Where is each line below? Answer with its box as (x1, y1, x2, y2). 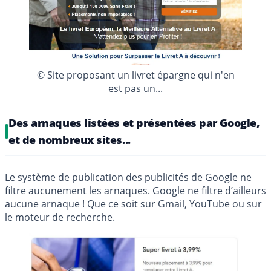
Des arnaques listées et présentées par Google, (8, 115, 260, 130)
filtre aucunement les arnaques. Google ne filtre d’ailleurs (5, 183, 266, 197)
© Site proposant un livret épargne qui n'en (36, 68, 235, 82)
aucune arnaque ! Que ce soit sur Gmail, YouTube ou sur (5, 197, 262, 211)
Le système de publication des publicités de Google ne (5, 170, 252, 184)
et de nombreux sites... (8, 132, 131, 147)
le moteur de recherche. (5, 210, 115, 224)
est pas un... (108, 81, 163, 95)
